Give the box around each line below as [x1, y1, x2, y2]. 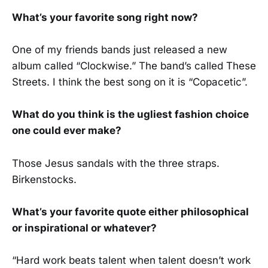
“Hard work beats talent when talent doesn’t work [12, 254, 251, 266]
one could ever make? [12, 124, 121, 137]
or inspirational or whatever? [12, 221, 157, 234]
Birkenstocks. [12, 173, 77, 185]
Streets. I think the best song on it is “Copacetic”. [12, 76, 248, 89]
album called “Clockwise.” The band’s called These [12, 60, 256, 72]
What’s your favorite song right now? [12, 11, 198, 23]
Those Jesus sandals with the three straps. [12, 157, 220, 169]
